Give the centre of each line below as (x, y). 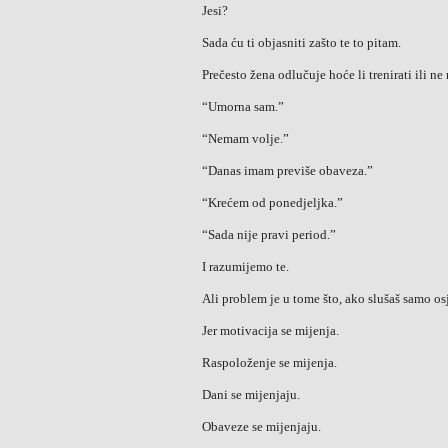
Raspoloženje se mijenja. (269, 362)
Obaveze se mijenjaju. (261, 426)
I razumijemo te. (245, 266)
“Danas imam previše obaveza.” (287, 170)
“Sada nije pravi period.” (269, 234)
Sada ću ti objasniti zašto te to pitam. (301, 42)
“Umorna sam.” (243, 106)
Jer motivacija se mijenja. (270, 330)
